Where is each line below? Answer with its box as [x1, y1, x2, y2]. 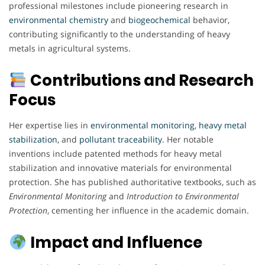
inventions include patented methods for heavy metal [9, 148, 222, 160]
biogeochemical [128, 14, 190, 26]
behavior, [190, 14, 230, 26]
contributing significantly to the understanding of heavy [9, 28, 230, 40]
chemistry [69, 14, 108, 26]
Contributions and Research [30, 70, 254, 92]
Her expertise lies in [9, 119, 91, 131]
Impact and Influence [30, 232, 202, 254]
